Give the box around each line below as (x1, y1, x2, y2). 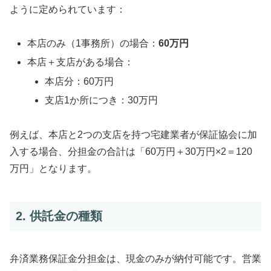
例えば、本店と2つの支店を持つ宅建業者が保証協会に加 (10, 129, 257, 140)
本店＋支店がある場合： (27, 57, 134, 68)
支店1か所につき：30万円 (45, 94, 158, 105)
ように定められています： (10, 4, 126, 15)
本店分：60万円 (45, 76, 114, 87)
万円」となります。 (10, 163, 97, 174)
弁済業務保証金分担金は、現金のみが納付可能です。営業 (10, 253, 261, 264)
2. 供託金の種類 (16, 209, 102, 223)
